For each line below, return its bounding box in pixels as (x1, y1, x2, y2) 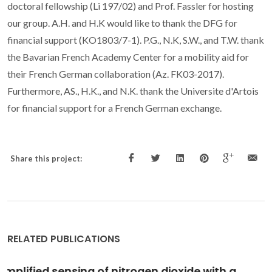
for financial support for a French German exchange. (7, 102, 222, 114)
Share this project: (10, 154, 82, 164)
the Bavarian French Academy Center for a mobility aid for (7, 51, 249, 63)
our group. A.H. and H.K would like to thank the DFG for (7, 17, 237, 29)
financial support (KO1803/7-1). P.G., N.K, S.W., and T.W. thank (7, 34, 264, 46)
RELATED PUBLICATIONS (7, 232, 120, 246)
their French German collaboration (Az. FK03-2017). (7, 68, 224, 80)
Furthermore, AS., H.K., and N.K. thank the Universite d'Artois (7, 85, 259, 97)
